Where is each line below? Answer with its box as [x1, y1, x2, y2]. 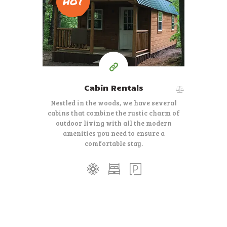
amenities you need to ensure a [62, 128, 165, 138]
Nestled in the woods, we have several [50, 98, 177, 107]
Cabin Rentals [84, 83, 143, 93]
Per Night [97, 24, 130, 33]
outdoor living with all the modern [55, 118, 172, 128]
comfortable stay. [84, 138, 143, 148]
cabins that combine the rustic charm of [47, 108, 180, 118]
